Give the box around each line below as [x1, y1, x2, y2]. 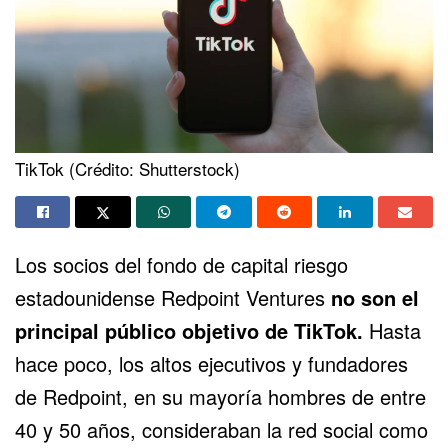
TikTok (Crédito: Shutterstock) [15, 155, 240, 181]
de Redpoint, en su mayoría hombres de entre [15, 381, 426, 411]
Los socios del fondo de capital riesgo [15, 249, 348, 279]
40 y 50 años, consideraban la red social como [15, 414, 428, 444]
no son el [331, 282, 419, 312]
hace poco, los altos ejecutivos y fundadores [15, 348, 408, 378]
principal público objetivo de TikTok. [15, 315, 369, 345]
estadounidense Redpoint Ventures [15, 282, 331, 312]
